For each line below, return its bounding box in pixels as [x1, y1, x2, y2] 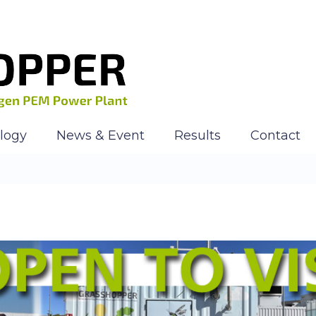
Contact [250, 127, 300, 143]
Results [174, 127, 221, 143]
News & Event [56, 127, 145, 143]
